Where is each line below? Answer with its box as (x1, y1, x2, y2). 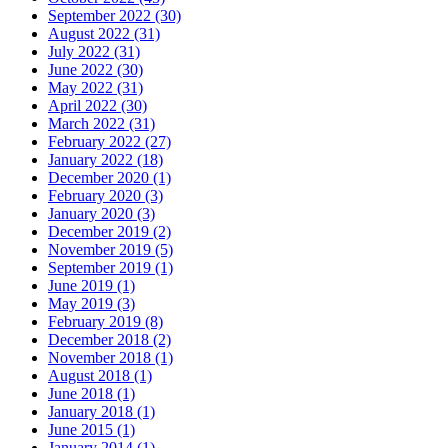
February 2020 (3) (48, 187, 163, 205)
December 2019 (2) (48, 223, 171, 241)
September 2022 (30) (48, 7, 181, 25)
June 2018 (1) (48, 385, 135, 403)
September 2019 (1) (48, 259, 173, 277)
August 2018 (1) (48, 367, 152, 385)
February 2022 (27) (48, 133, 171, 151)
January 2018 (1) (48, 403, 155, 421)
